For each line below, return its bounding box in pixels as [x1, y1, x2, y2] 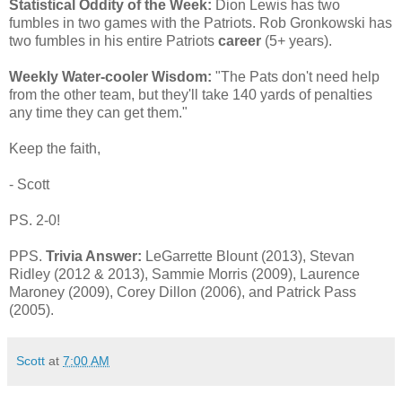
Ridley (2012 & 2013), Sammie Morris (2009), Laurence [9, 266, 360, 282]
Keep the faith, [9, 140, 100, 156]
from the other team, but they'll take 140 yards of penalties [9, 86, 372, 102]
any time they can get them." [9, 104, 188, 120]
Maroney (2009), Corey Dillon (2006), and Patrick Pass [9, 284, 356, 300]
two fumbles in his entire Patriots [9, 32, 218, 48]
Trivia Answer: [46, 248, 142, 264]
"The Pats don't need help [215, 68, 380, 84]
